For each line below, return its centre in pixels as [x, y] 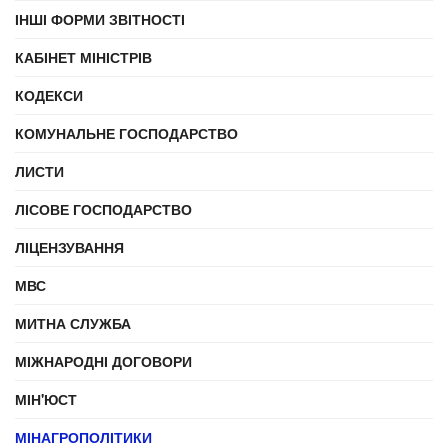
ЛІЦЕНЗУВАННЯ [69, 247]
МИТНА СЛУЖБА [73, 323]
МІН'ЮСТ [46, 399]
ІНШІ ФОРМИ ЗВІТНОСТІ [100, 19]
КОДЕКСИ [49, 95]
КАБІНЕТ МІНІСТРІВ [83, 57]
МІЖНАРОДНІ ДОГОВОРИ [103, 361]
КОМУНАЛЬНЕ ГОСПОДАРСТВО [126, 133]
